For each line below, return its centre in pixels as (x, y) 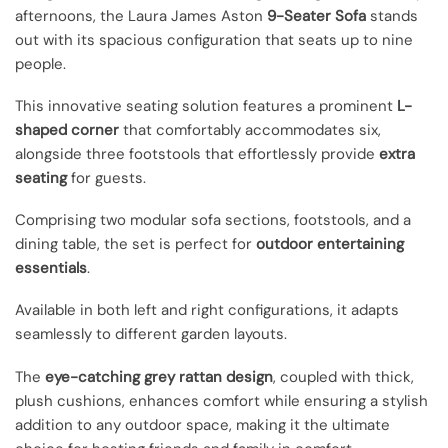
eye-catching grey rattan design (159, 376)
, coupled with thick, (343, 376)
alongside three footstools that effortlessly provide (197, 153)
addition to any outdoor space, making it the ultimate (202, 424)
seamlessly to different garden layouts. (151, 334)
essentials (51, 268)
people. (40, 63)
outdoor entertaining (330, 244)
